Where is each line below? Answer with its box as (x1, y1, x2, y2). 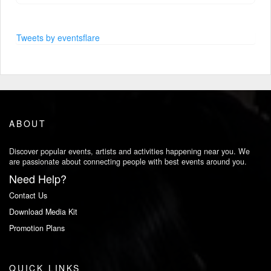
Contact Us (9, 189, 47, 201)
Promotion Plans (9, 222, 65, 233)
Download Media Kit (9, 206, 77, 217)
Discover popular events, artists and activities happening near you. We (9, 145, 250, 157)
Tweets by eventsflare (16, 31, 100, 44)
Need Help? (9, 170, 67, 186)
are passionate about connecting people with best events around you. (9, 155, 247, 167)
